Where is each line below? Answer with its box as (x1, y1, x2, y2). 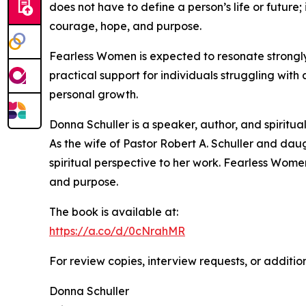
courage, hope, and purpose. (49, 19, 201, 33)
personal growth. (49, 87, 138, 102)
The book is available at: (49, 205, 178, 219)
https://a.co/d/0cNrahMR (49, 224, 185, 238)
